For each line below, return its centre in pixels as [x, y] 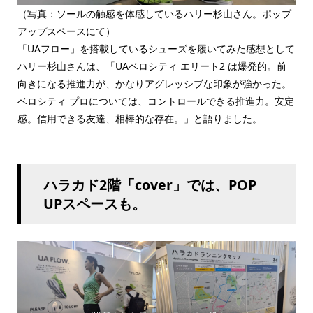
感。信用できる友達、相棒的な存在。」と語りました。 [139, 119]
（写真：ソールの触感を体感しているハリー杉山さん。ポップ [154, 14]
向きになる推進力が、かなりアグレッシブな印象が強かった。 [154, 84]
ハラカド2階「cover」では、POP [150, 185]
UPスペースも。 [94, 204]
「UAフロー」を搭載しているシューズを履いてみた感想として [156, 49]
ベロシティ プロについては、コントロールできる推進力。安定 [155, 101]
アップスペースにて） [66, 31]
